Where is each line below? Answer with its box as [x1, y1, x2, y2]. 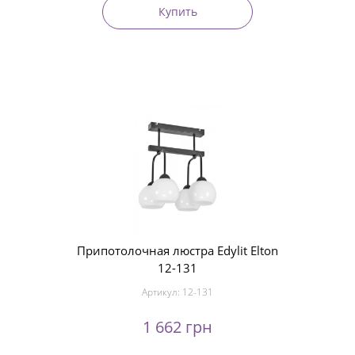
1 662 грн [143, 316, 212, 338]
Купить [158, 3, 197, 19]
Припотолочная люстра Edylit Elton [77, 242, 278, 258]
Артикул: [142, 285, 182, 299]
